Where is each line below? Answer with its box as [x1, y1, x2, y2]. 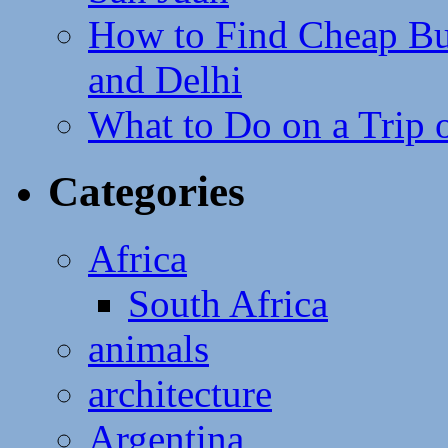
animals [88, 326, 209, 370]
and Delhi [88, 57, 242, 101]
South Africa [128, 281, 328, 325]
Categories [48, 167, 245, 215]
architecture [88, 371, 272, 415]
